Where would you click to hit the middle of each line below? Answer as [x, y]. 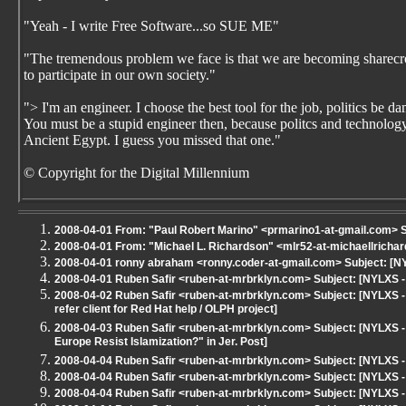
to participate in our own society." [120, 75]
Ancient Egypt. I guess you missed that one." [152, 140]
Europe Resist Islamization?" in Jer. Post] [161, 343]
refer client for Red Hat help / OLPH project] [166, 310]
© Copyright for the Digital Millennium [136, 173]
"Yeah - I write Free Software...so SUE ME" [151, 26]
